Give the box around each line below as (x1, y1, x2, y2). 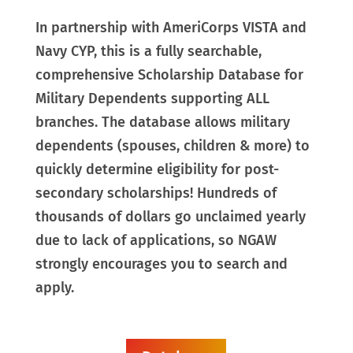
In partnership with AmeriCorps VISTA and (35, 18, 307, 36)
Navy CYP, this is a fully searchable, (35, 42, 262, 60)
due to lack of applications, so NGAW (35, 231, 277, 249)
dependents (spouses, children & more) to (35, 136, 310, 154)
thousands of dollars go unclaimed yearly (35, 207, 306, 225)
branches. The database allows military (35, 113, 290, 131)
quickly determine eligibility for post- (35, 160, 279, 178)
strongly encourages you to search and (35, 255, 288, 273)
